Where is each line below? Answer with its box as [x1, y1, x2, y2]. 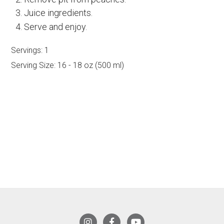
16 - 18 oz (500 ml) [55, 60, 124, 70]
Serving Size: [11, 60, 56, 70]
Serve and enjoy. [23, 21, 87, 32]
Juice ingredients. [23, 7, 92, 18]
